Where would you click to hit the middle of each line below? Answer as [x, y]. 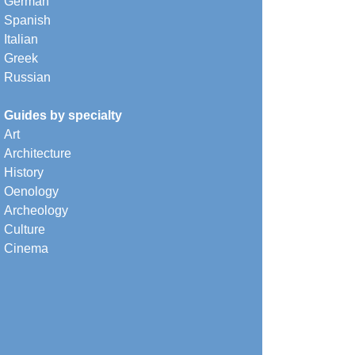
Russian [27, 77]
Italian [21, 39]
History [24, 172]
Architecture [38, 153]
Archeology [36, 210]
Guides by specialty [63, 115]
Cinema [26, 248]
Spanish [27, 20]
